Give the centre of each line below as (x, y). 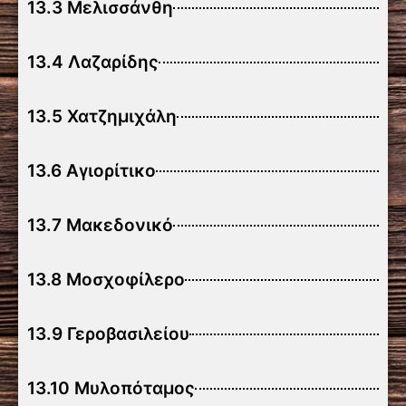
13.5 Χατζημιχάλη (102, 116)
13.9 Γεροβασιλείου (108, 334)
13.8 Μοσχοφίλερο (106, 280)
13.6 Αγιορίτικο (92, 171)
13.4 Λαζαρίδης (93, 62)
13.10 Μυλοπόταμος (111, 388)
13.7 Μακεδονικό (100, 225)
